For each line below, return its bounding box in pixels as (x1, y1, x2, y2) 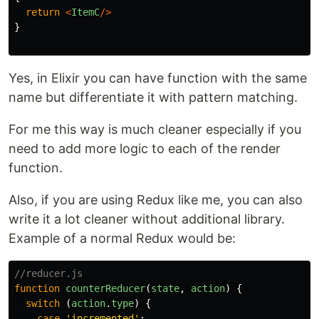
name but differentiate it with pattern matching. (9, 90, 298, 105)
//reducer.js (14, 268, 83, 279)
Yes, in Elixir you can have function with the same (9, 70, 307, 85)
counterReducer (66, 283, 145, 294)
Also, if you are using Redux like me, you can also (9, 192, 303, 207)
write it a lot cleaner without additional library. (9, 211, 285, 226)
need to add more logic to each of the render (9, 141, 281, 156)
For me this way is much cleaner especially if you (9, 122, 301, 137)
